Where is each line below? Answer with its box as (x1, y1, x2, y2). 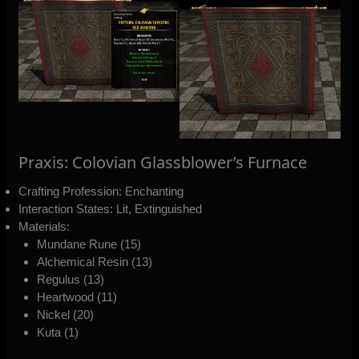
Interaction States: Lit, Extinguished (18, 201, 203, 216)
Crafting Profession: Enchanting (18, 184, 184, 198)
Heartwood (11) (36, 289, 117, 304)
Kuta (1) (36, 325, 79, 339)
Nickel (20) (36, 307, 94, 321)
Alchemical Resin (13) (36, 254, 152, 268)
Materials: (18, 219, 71, 233)
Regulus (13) (36, 272, 104, 286)
